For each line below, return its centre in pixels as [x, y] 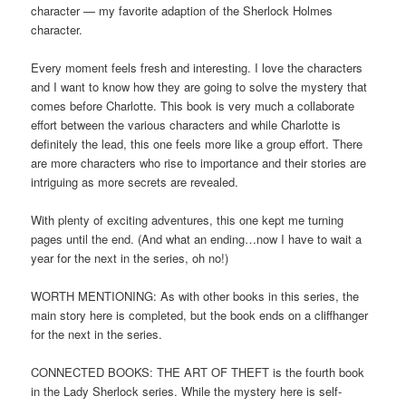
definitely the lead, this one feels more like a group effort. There [197, 143]
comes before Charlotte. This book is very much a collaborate [193, 105]
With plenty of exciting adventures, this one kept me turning [188, 219]
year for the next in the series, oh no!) [130, 257]
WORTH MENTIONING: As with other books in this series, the [195, 296]
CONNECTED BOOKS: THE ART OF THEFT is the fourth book [198, 372]
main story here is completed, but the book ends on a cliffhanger [200, 315]
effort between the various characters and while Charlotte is [186, 124]
